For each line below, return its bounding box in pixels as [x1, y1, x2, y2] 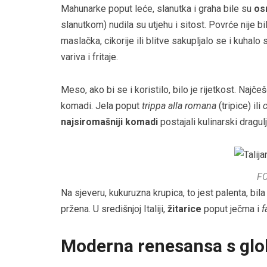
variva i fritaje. [61, 51, 118, 63]
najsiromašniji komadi [61, 116, 158, 128]
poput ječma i [201, 203, 262, 215]
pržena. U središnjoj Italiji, [61, 203, 167, 215]
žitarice [167, 203, 201, 215]
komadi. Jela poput [61, 100, 142, 112]
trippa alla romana [142, 100, 216, 112]
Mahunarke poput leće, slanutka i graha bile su [61, 3, 254, 15]
